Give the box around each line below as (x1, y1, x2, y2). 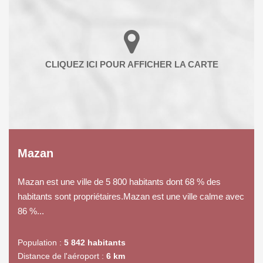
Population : (18, 237, 62, 247)
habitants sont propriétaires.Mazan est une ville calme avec (18, 191, 244, 201)
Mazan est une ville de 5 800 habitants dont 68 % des (18, 176, 221, 187)
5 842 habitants (64, 237, 126, 247)
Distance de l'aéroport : (18, 251, 104, 261)
